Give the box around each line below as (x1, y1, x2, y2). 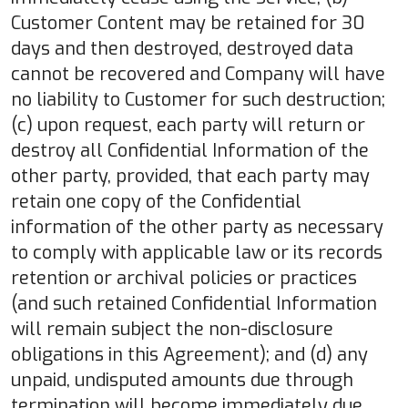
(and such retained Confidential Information (11, 291, 377, 316)
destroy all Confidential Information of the (11, 138, 369, 163)
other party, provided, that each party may (11, 163, 370, 189)
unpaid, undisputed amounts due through (11, 367, 353, 393)
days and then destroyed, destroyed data (11, 36, 353, 61)
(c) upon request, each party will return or (11, 112, 365, 138)
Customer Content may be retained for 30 (11, 10, 365, 36)
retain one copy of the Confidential (11, 189, 301, 214)
